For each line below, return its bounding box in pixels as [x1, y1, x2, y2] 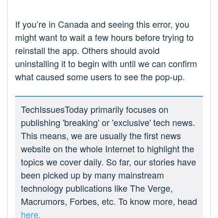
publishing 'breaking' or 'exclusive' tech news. [21, 116, 195, 129]
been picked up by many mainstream [21, 168, 164, 182]
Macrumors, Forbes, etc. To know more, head [21, 195, 197, 208]
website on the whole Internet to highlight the [21, 142, 194, 155]
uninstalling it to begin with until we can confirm [15, 57, 197, 70]
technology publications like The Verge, [21, 182, 173, 195]
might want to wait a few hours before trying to [15, 31, 194, 44]
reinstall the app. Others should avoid [15, 44, 160, 57]
